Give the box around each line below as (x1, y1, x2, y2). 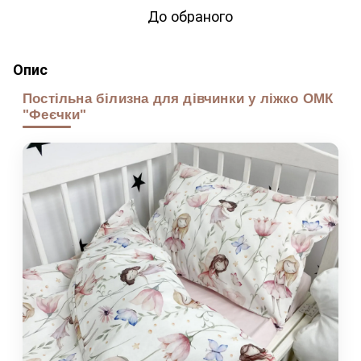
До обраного (147, 4, 233, 26)
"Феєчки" (23, 106, 87, 122)
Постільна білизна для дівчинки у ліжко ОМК (23, 90, 334, 106)
